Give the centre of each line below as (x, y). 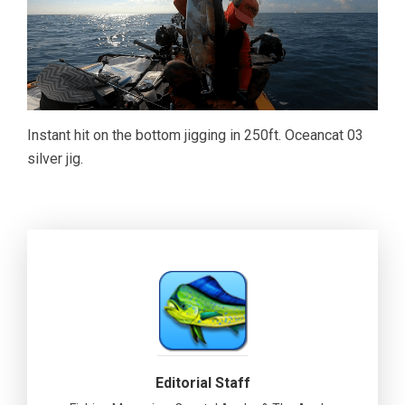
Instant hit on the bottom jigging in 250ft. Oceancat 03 (195, 136)
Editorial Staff (202, 383)
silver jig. (55, 159)
